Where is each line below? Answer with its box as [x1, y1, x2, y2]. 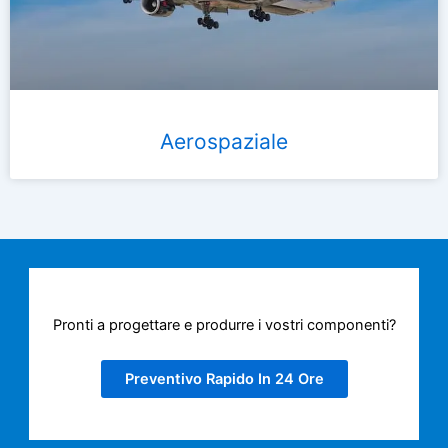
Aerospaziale [160, 129, 288, 155]
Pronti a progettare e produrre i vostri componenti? [52, 315, 396, 334]
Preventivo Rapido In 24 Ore [124, 369, 324, 388]
